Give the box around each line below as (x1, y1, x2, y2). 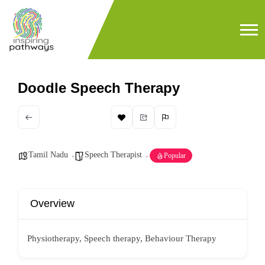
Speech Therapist (85, 150, 142, 159)
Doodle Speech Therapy (18, 80, 180, 96)
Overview (30, 198, 75, 209)
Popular (164, 151, 186, 160)
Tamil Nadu (28, 150, 68, 159)
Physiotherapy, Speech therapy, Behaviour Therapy (27, 234, 216, 243)
